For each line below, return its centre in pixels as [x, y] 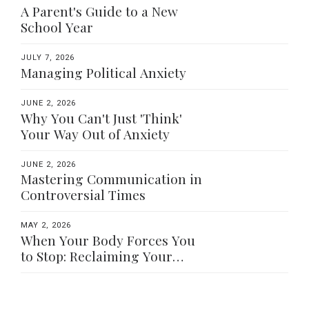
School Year [57, 27]
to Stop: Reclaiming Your [97, 256]
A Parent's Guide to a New [99, 11]
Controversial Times [83, 195]
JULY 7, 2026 [48, 58]
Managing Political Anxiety [103, 72]
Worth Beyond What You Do [106, 272]
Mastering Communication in [111, 179]
